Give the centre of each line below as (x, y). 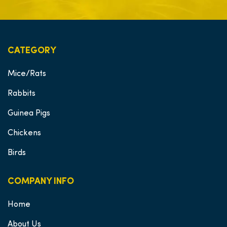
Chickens (24, 133)
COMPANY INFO (41, 182)
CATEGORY (32, 51)
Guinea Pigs (29, 113)
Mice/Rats (27, 74)
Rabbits (22, 94)
